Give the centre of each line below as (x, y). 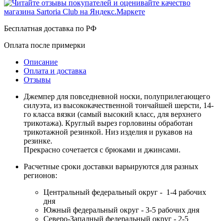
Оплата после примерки (45, 45)
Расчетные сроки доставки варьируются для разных (111, 167)
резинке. (38, 141)
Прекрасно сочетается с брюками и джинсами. (102, 150)
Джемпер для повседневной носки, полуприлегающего (117, 97)
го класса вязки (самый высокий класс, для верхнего (112, 114)
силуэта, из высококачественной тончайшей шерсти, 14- (119, 106)
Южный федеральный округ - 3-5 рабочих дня (121, 210)
